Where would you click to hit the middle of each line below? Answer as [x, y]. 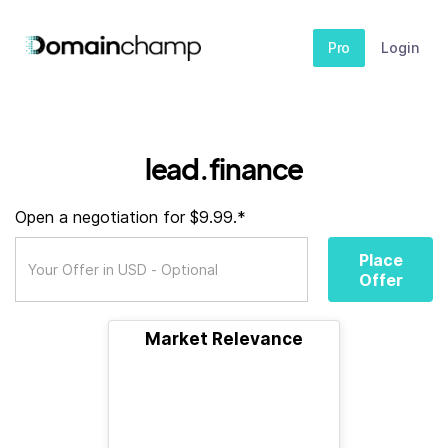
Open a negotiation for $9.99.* [130, 217]
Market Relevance [224, 339]
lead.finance [224, 168]
